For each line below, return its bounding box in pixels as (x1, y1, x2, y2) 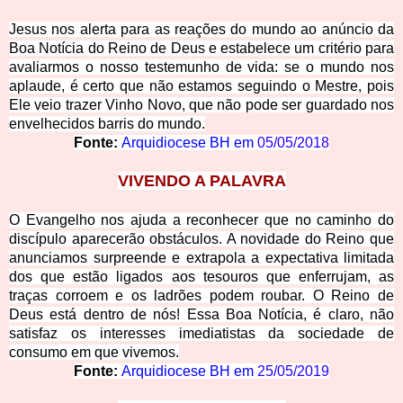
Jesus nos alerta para (9, 22, 150, 38)
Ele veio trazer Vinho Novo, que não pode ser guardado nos (9, 97, 394, 113)
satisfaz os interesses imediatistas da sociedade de (9, 326, 394, 342)
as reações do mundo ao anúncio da (149, 22, 395, 38)
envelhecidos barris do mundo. (9, 116, 205, 132)
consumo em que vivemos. (9, 345, 179, 361)
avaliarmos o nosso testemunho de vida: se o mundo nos (9, 59, 394, 76)
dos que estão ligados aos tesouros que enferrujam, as (9, 269, 394, 285)
